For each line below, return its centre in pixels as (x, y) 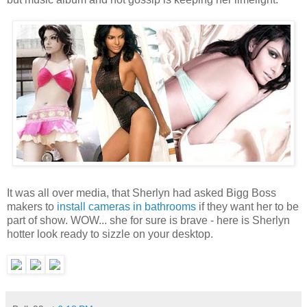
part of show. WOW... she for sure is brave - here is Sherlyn (148, 220)
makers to (32, 206)
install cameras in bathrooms (126, 206)
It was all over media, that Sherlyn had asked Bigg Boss (142, 193)
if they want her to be (247, 206)
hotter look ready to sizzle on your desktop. (110, 234)
